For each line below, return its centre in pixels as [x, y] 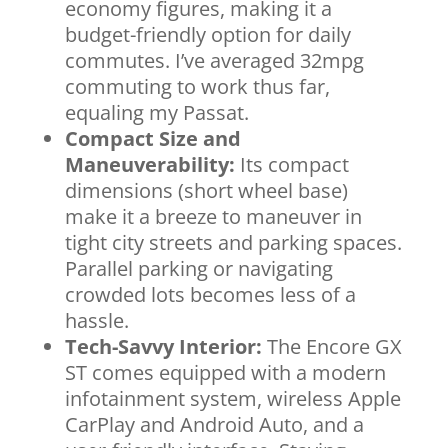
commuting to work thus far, [197, 86]
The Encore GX [331, 346]
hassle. [96, 320]
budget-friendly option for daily [207, 34]
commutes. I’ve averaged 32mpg [214, 60]
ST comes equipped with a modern [225, 372]
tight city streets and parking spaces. [233, 242]
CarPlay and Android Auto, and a [214, 424]
